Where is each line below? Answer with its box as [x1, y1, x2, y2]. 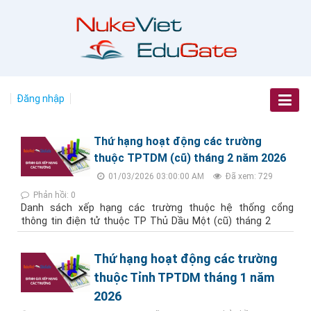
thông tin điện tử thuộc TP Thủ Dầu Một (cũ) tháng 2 [21, 215, 271, 226]
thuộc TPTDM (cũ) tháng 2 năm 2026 [94, 151, 286, 165]
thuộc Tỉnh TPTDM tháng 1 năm [94, 270, 274, 285]
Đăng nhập [17, 93, 65, 104]
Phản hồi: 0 [31, 190, 76, 200]
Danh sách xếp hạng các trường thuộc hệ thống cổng [21, 202, 294, 213]
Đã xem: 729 [224, 171, 273, 181]
